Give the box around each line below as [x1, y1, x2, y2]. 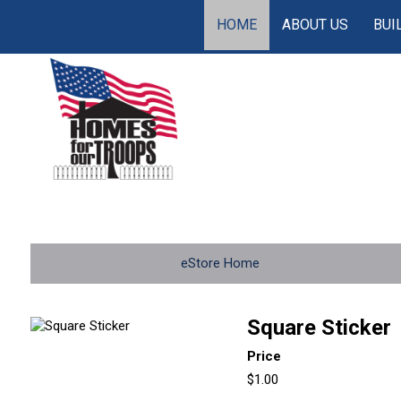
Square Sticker [247, 315, 392, 340]
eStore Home [181, 255, 260, 271]
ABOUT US [282, 16, 349, 33]
